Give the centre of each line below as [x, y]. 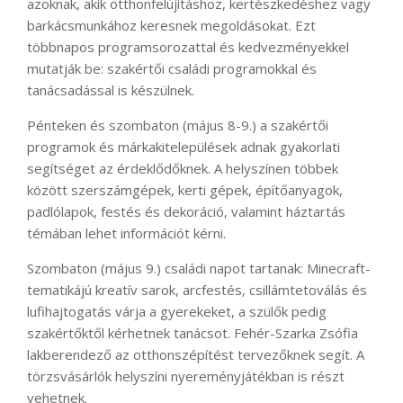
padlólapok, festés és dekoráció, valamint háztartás [186, 211]
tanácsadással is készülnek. [111, 90]
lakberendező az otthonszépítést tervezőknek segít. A [196, 354]
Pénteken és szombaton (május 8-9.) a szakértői [178, 125]
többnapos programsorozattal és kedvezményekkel [188, 46]
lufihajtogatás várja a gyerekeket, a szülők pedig [177, 311]
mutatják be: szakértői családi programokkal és [172, 68]
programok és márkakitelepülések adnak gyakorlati [184, 146]
